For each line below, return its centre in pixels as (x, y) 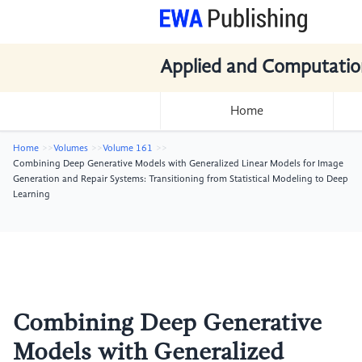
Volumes (71, 149)
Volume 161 (128, 149)
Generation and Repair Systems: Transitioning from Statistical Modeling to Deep (181, 179)
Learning (32, 195)
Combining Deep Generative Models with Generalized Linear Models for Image (178, 164)
